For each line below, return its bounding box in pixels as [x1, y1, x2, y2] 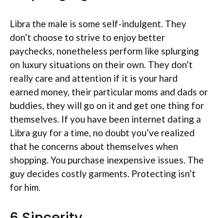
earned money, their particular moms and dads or [10, 86, 208, 97]
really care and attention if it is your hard [10, 73, 178, 84]
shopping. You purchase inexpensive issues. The [10, 154, 204, 165]
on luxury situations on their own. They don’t [10, 59, 193, 70]
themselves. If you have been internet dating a [10, 113, 201, 125]
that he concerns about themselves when [10, 141, 178, 152]
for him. [10, 182, 40, 193]
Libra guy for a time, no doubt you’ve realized [10, 127, 195, 138]
